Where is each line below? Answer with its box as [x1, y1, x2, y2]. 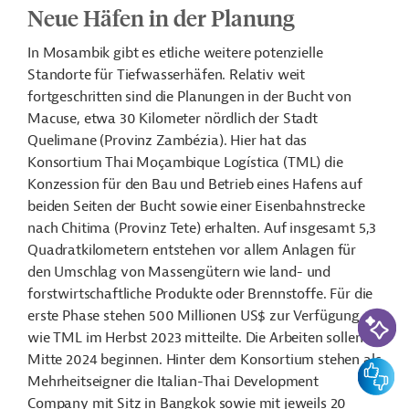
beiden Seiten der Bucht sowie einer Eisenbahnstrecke [27, 197, 365, 215]
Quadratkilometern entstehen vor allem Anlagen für [27, 241, 357, 259]
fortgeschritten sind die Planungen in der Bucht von [27, 88, 351, 106]
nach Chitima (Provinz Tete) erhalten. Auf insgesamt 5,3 [27, 219, 377, 237]
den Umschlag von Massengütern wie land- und [27, 263, 331, 281]
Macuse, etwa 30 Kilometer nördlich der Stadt [27, 110, 318, 128]
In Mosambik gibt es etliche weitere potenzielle [27, 44, 323, 62]
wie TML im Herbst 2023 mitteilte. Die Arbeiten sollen [27, 329, 363, 347]
